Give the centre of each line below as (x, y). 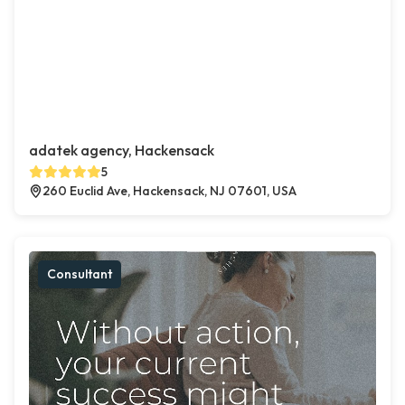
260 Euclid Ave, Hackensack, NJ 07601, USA (170, 191)
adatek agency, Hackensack (122, 151)
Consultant (80, 274)
